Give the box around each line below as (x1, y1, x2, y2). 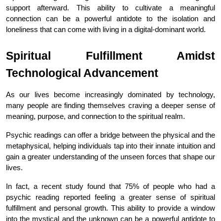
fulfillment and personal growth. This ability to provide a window (6, 204, 215, 212)
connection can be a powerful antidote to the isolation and (6, 14, 215, 23)
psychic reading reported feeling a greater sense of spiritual (6, 193, 215, 201)
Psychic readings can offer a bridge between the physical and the (6, 131, 215, 139)
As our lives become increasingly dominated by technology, (6, 90, 215, 99)
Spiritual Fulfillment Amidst (6, 49, 215, 62)
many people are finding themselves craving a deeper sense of (6, 101, 215, 110)
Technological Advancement (6, 66, 158, 79)
